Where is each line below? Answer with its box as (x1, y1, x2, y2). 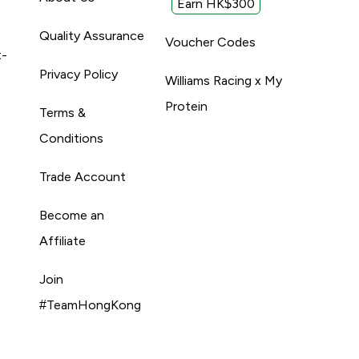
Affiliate (39, 233, 87, 248)
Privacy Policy (39, 67, 119, 81)
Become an (39, 208, 105, 222)
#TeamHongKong (39, 297, 142, 312)
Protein (164, 99, 208, 113)
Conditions (39, 131, 104, 145)
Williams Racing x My (164, 73, 282, 87)
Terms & (39, 105, 87, 119)
